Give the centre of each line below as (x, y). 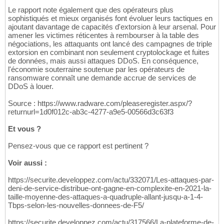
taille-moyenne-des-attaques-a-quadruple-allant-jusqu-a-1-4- (105, 197)
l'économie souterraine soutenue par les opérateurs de (96, 69)
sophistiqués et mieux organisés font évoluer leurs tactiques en (110, 18)
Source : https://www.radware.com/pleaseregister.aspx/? (100, 103)
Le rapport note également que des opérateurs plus (91, 10)
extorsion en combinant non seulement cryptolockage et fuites (109, 52)
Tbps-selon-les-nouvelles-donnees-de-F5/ (76, 205)
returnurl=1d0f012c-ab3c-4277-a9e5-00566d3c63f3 (91, 112)
